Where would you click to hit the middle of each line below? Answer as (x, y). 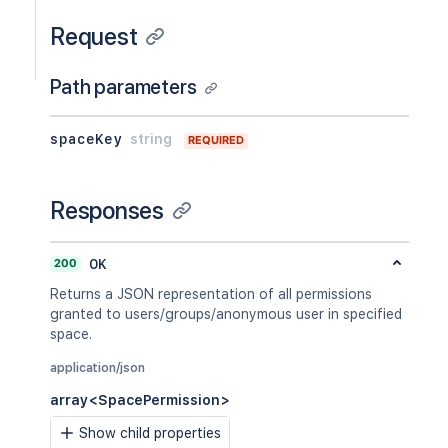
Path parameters (123, 87)
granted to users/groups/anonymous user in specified (226, 314)
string (151, 139)
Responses (107, 210)
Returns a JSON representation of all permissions (211, 294)
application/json (97, 368)
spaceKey (86, 139)
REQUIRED (215, 140)
